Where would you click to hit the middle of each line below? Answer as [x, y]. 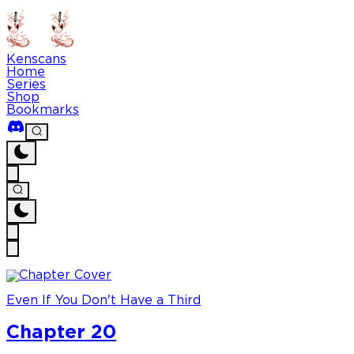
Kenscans [36, 60]
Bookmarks [43, 110]
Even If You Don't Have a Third [104, 301]
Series [26, 85]
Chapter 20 [61, 333]
